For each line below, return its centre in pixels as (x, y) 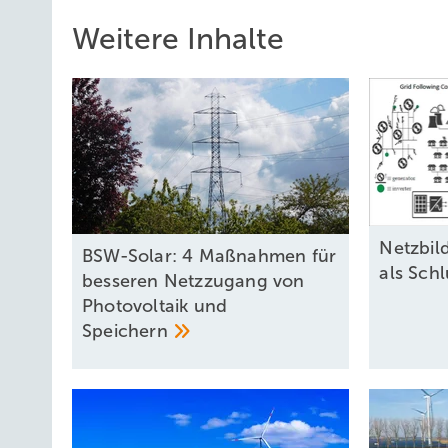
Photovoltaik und (155, 306)
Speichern (127, 331)
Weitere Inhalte (178, 38)
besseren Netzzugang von (193, 281)
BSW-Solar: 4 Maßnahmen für (209, 256)
